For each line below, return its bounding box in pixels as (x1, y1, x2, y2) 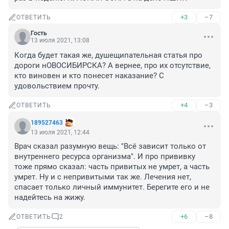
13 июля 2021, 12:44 (31, 129, 89, 136)
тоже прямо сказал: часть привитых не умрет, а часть (14, 162, 210, 172)
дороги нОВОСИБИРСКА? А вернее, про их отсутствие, (14, 61, 211, 71)
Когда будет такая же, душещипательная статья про (14, 51, 202, 60)
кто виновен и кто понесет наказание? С (14, 71, 164, 81)
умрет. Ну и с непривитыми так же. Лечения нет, (14, 172, 191, 182)
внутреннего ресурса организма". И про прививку (14, 152, 195, 162)
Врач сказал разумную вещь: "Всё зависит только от (14, 142, 206, 151)
